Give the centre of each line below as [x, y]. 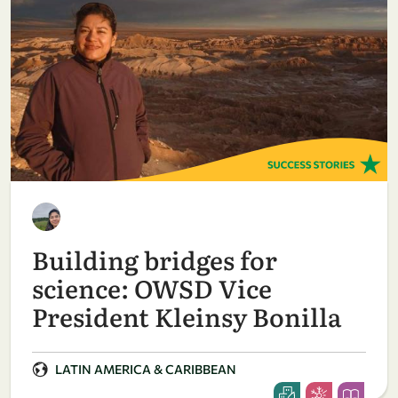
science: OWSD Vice [152, 288]
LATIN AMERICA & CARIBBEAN [146, 370]
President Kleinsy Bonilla [187, 317]
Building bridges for [155, 260]
